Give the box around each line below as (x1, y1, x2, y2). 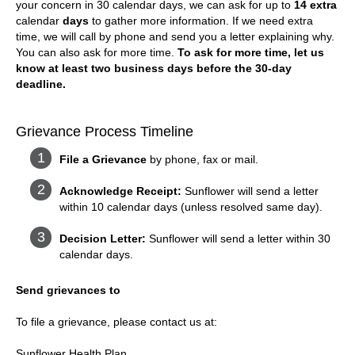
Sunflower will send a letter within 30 (149, 231, 330, 245)
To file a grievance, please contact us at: (16, 315, 217, 328)
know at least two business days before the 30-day (16, 61, 292, 74)
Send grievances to (16, 283, 120, 296)
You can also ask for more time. (16, 45, 177, 59)
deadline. (16, 77, 66, 90)
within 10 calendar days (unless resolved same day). (59, 200, 323, 213)
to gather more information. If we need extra (89, 13, 313, 27)
